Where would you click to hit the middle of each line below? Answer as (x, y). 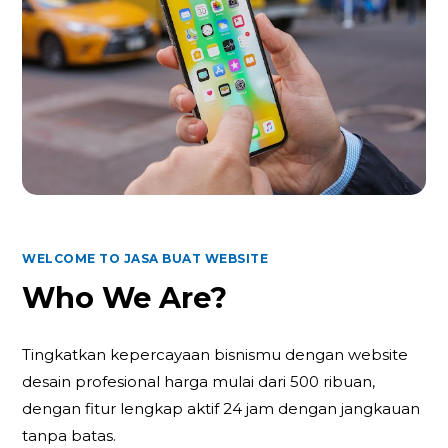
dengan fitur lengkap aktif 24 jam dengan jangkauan (221, 408)
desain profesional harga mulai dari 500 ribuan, (199, 381)
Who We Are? (125, 298)
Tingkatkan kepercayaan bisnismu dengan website (215, 354)
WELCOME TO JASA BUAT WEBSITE (145, 259)
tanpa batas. (69, 435)
